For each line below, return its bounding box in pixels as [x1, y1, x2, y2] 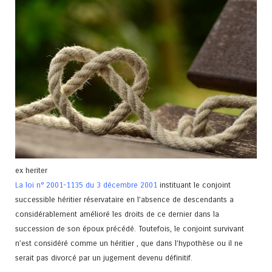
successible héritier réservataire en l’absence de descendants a [15, 195, 234, 205]
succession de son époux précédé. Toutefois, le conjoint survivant [15, 224, 244, 234]
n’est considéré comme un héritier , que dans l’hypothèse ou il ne [15, 239, 243, 248]
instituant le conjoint [157, 180, 231, 190]
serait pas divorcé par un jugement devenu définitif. [15, 253, 192, 263]
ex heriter [15, 166, 47, 175]
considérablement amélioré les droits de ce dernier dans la [15, 209, 219, 219]
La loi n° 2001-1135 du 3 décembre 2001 [15, 180, 157, 190]
